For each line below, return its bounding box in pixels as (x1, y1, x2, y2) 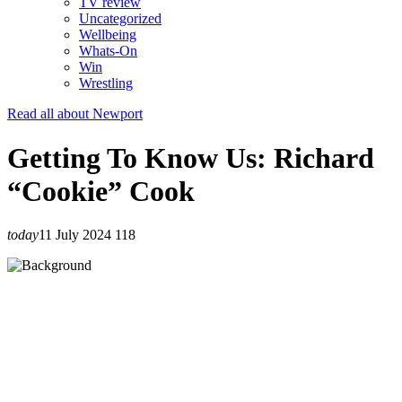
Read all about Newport (7, 106, 143, 122)
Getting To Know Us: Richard (7, 141, 374, 174)
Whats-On (79, 43, 137, 59)
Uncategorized (79, 11, 162, 27)
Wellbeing (79, 27, 136, 43)
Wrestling (79, 75, 133, 92)
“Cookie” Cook (7, 174, 195, 207)
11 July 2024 (39, 227, 111, 243)
